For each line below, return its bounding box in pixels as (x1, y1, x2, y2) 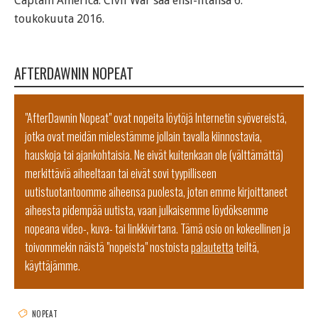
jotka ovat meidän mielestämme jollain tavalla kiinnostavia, (25, 128, 262, 145)
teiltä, (234, 238, 259, 256)
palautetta (191, 238, 234, 256)
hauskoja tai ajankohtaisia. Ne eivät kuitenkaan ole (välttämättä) (25, 146, 283, 163)
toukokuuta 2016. (14, 12, 104, 26)
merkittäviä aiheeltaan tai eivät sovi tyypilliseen (25, 165, 216, 182)
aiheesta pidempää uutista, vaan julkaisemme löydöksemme (25, 202, 268, 219)
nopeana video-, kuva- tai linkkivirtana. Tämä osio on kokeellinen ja (25, 220, 290, 237)
